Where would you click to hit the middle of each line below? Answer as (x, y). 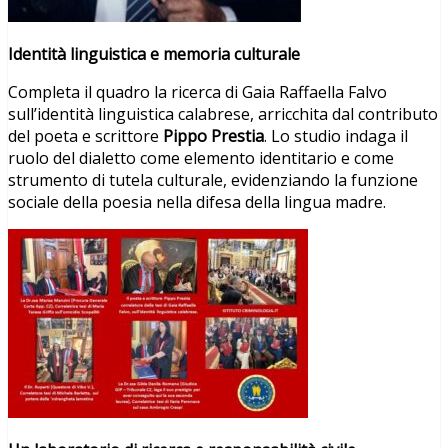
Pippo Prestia (211, 135)
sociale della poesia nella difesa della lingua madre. (197, 201)
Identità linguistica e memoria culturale (154, 53)
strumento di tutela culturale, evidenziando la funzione (213, 179)
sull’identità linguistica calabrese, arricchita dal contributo (223, 113)
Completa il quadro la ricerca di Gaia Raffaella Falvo (197, 91)
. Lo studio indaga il (336, 135)
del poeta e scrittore (83, 135)
